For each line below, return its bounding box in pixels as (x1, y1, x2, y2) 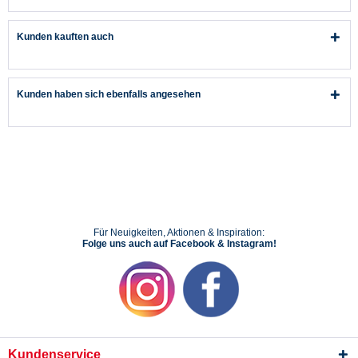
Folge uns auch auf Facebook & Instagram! (82, 237, 276, 249)
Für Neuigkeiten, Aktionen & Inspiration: (93, 226, 265, 238)
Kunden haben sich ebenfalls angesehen (17, 88, 201, 100)
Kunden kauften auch (17, 30, 113, 42)
